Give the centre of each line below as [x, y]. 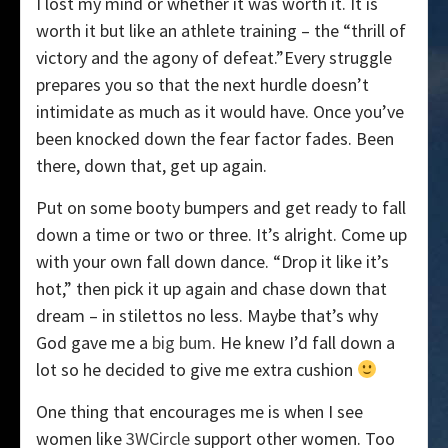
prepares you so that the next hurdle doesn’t [202, 85]
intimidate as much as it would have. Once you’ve [220, 112]
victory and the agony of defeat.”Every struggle [214, 58]
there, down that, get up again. [151, 166]
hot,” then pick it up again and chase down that [211, 289]
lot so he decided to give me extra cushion [196, 370]
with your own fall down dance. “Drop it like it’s [212, 262]
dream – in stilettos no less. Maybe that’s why [207, 316]
